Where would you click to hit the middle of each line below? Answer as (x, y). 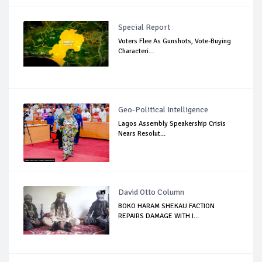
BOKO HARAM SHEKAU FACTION (167, 206)
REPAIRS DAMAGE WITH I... (159, 216)
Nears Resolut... (142, 133)
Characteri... (136, 51)
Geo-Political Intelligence (163, 109)
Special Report (144, 27)
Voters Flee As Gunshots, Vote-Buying (175, 41)
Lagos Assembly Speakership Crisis (172, 123)
